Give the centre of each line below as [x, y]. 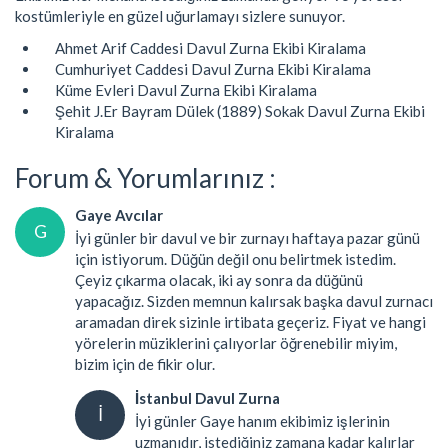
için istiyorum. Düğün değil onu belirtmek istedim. [235, 258]
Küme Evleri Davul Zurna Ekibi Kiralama [186, 89]
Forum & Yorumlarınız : [145, 177]
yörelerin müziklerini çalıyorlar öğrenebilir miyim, [236, 342]
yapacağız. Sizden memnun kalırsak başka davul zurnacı [254, 300]
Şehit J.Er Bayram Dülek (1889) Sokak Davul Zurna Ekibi [240, 110]
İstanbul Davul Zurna [207, 397]
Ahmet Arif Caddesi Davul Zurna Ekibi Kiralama [210, 47]
